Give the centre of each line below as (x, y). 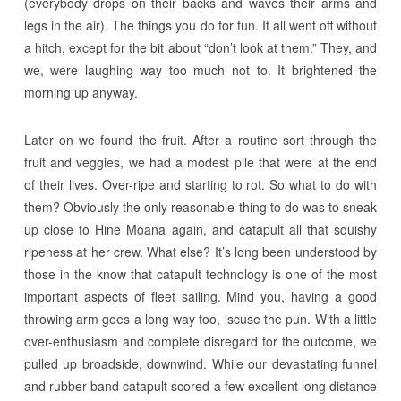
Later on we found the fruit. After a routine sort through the (200, 139)
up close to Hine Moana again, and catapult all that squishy (200, 229)
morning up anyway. (81, 92)
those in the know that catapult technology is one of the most (200, 273)
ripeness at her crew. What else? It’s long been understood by (200, 251)
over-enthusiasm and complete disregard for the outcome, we (200, 341)
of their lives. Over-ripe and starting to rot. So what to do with (200, 184)
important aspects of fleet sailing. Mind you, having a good (200, 296)
